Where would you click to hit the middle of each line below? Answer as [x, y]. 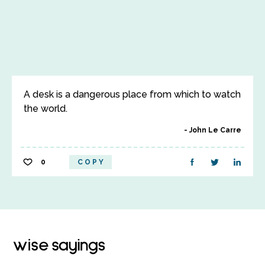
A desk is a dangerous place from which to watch [132, 94]
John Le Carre [215, 130]
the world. [46, 109]
